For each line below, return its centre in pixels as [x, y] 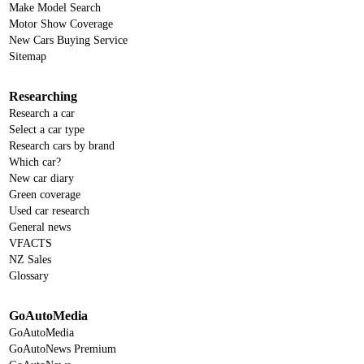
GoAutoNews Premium [63, 349]
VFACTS [30, 244]
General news [40, 227]
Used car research [49, 211]
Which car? [35, 162]
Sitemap [28, 57]
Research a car [42, 114]
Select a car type [47, 130]
